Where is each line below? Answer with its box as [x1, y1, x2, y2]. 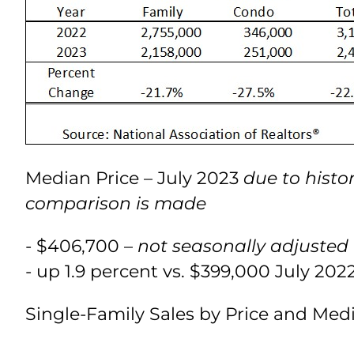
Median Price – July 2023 [25, 168, 243, 189]
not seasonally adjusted [137, 235, 348, 257]
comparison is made [25, 193, 206, 214]
